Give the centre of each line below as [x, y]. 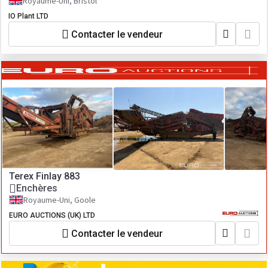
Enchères [37, 188]
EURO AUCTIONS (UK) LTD [52, 215]
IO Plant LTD [28, 16]
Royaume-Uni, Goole [60, 200]
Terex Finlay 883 [45, 176]
